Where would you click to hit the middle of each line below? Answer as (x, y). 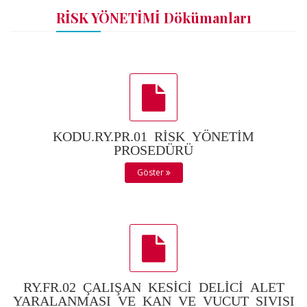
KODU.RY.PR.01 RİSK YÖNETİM (153, 135)
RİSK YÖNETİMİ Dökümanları (153, 17)
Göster (151, 172)
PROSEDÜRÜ (153, 148)
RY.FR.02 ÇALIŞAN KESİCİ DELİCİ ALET (153, 285)
